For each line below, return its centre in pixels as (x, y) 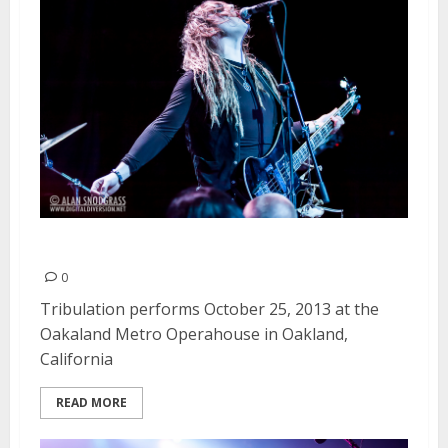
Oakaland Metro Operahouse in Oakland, (194, 333)
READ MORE (91, 402)
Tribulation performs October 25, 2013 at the (209, 308)
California (76, 358)
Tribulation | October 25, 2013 (207, 247)
